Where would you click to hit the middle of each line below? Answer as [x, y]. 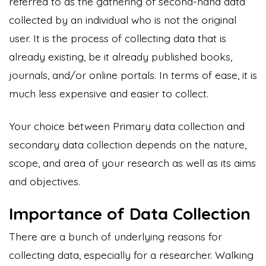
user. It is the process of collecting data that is [118, 38]
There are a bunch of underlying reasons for [115, 236]
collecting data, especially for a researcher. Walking [131, 254]
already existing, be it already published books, [121, 56]
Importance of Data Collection [130, 213]
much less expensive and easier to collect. [109, 93]
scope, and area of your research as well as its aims [132, 162]
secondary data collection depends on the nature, [128, 144]
